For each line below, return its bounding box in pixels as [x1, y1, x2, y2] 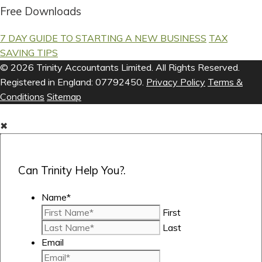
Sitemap [47, 90, 81, 102]
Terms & [208, 75, 243, 88]
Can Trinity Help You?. [18, 163, 126, 178]
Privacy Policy [146, 75, 205, 88]
